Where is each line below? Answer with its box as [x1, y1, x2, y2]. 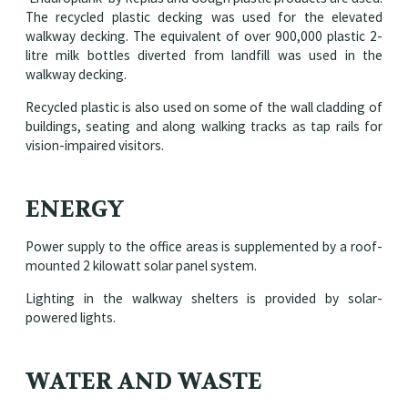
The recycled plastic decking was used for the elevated [25, 7, 383, 25]
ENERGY [25, 193, 124, 224]
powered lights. [25, 309, 116, 327]
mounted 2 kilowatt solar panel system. [25, 256, 257, 274]
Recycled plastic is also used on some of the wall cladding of [25, 97, 383, 116]
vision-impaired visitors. [25, 136, 164, 154]
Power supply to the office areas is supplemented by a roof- [25, 237, 383, 255]
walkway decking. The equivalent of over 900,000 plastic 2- [25, 26, 383, 45]
